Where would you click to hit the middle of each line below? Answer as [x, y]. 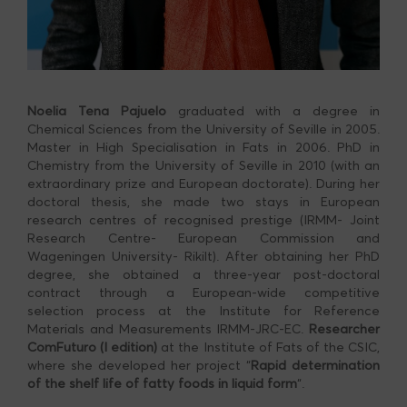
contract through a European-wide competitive [203, 293]
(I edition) [129, 347]
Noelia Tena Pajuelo [97, 111]
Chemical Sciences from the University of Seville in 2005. [203, 129]
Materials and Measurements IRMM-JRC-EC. [168, 329]
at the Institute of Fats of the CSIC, [269, 347]
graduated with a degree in [273, 111]
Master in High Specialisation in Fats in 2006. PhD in [203, 147]
